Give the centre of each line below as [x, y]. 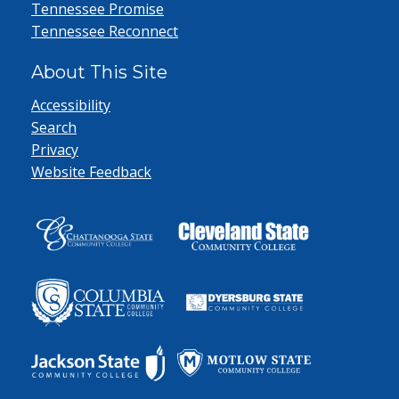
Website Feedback [91, 172]
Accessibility [71, 105]
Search [54, 127]
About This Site [99, 72]
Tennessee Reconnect [105, 31]
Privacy [55, 150]
